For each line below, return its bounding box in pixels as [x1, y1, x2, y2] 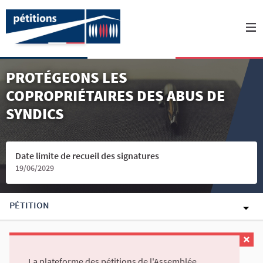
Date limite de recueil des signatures [15, 150, 159, 161]
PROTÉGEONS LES [6, 68, 127, 87]
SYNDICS [6, 104, 64, 123]
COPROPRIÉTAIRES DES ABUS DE [6, 86, 225, 105]
